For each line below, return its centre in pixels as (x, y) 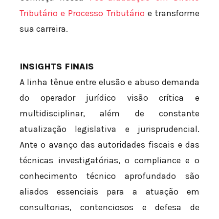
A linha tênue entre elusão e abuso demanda (109, 82)
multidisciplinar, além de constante (109, 114)
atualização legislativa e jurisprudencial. (109, 129)
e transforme (172, 13)
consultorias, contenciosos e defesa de (109, 208)
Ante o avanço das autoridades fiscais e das (109, 145)
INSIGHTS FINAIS (57, 67)
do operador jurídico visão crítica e (109, 98)
